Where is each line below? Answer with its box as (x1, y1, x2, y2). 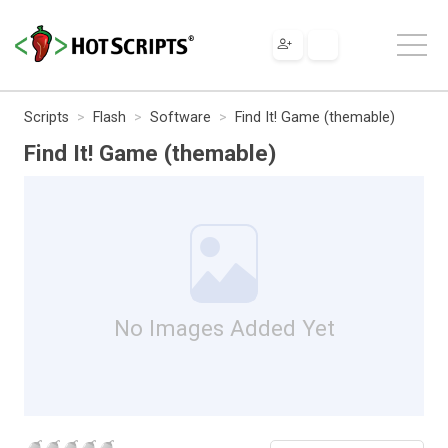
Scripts (24, 108, 69, 126)
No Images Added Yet (113, 314, 335, 341)
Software (150, 108, 211, 126)
